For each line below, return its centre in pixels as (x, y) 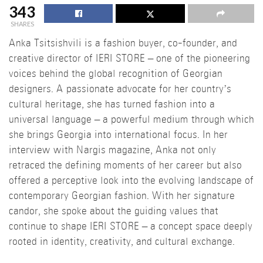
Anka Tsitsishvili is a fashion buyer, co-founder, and (123, 43)
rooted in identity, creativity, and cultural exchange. (122, 242)
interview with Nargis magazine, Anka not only (112, 150)
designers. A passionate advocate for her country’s (120, 89)
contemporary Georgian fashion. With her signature (122, 196)
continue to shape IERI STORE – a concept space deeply (131, 227)
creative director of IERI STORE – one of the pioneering (129, 59)
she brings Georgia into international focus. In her (118, 135)
